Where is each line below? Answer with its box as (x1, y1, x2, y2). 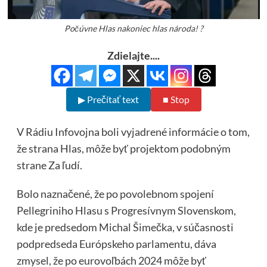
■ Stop (162, 94, 190, 105)
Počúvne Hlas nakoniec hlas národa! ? (64, 23, 203, 34)
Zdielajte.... (107, 49, 160, 63)
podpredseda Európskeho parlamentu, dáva (16, 237, 216, 251)
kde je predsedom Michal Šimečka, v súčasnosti (16, 221, 234, 234)
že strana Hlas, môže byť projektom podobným (16, 142, 231, 156)
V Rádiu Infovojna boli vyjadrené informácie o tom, (16, 125, 250, 139)
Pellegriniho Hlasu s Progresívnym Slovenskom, (16, 204, 236, 218)
